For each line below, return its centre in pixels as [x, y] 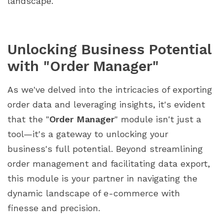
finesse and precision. [54, 208]
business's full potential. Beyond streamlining [105, 148]
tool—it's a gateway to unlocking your [88, 134]
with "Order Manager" [83, 66]
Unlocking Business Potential [109, 49]
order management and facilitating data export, [109, 163]
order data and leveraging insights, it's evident [106, 104]
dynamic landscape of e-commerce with [94, 193]
